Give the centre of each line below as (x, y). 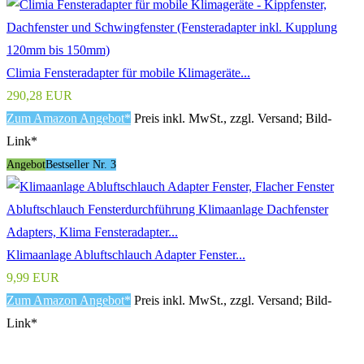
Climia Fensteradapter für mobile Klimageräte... (128, 72)
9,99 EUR (33, 277)
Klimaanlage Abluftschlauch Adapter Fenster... (126, 254)
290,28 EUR (39, 95)
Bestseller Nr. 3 (81, 164)
